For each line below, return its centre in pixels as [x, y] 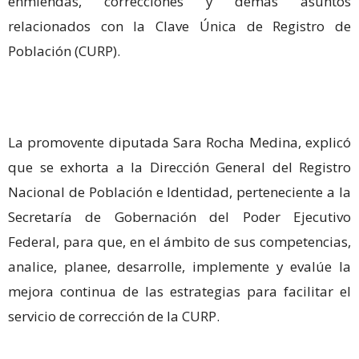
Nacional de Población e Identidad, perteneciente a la [179, 192]
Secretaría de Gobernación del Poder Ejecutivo [179, 217]
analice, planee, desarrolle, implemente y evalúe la [179, 267]
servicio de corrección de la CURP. [114, 317]
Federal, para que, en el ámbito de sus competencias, [179, 242]
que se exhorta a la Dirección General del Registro [179, 167]
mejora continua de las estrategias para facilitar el [179, 292]
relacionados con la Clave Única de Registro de [179, 26]
